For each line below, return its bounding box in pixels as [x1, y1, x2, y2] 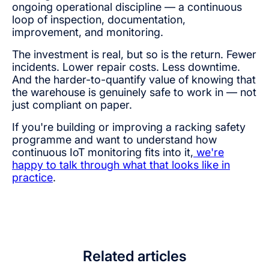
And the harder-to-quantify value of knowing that [12, 73, 256, 86]
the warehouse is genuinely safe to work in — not [12, 86, 256, 99]
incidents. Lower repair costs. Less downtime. [12, 61, 240, 74]
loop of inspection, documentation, [12, 13, 186, 26]
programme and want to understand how [12, 133, 217, 147]
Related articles [82, 247, 187, 265]
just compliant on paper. [12, 98, 132, 112]
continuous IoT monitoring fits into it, [12, 146, 193, 159]
